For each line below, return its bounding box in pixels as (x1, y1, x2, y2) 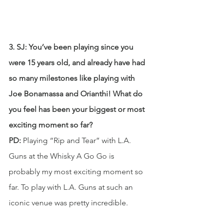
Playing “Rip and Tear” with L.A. (21, 135, 133, 145)
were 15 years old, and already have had (9, 57, 147, 67)
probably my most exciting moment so (9, 166, 145, 176)
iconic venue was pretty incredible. (9, 198, 128, 207)
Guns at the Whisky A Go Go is (9, 151, 116, 161)
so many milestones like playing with (9, 73, 137, 83)
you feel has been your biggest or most (9, 104, 146, 114)
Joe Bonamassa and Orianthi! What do (9, 89, 145, 98)
